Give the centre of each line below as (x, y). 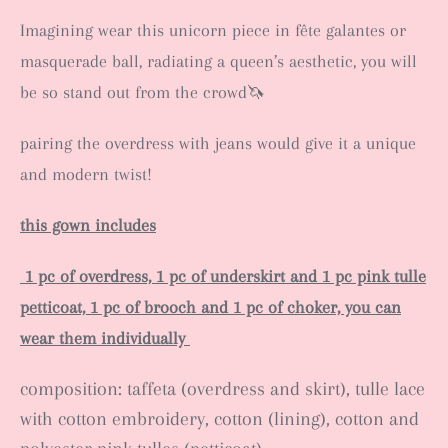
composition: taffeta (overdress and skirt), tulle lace (222, 388)
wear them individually (105, 338)
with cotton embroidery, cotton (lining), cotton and (219, 418)
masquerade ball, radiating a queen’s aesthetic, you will (218, 61)
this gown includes (88, 225)
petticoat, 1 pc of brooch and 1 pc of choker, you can (210, 307)
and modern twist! (86, 174)
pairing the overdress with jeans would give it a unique (218, 143)
